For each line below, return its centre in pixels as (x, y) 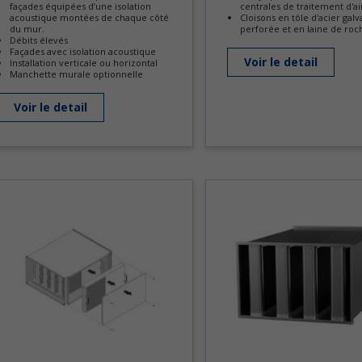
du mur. (27, 29)
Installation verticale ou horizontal (84, 63)
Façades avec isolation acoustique (83, 51)
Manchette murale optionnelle (76, 74)
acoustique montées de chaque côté (89, 17)
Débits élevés (39, 40)
